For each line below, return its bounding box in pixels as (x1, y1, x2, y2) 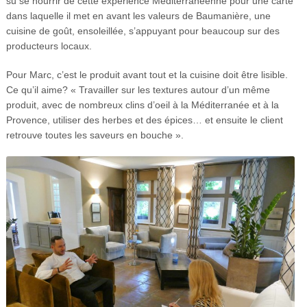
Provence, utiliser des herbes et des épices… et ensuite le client (5, 114, 283, 126)
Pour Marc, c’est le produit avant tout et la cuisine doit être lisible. (5, 69, 288, 81)
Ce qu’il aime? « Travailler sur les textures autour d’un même (5, 84, 270, 96)
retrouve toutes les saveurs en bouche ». (5, 130, 184, 141)
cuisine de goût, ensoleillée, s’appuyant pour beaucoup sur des (5, 25, 280, 37)
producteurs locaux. (5, 40, 92, 52)
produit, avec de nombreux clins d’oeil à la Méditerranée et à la (5, 99, 279, 111)
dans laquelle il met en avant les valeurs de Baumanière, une (5, 10, 271, 22)
